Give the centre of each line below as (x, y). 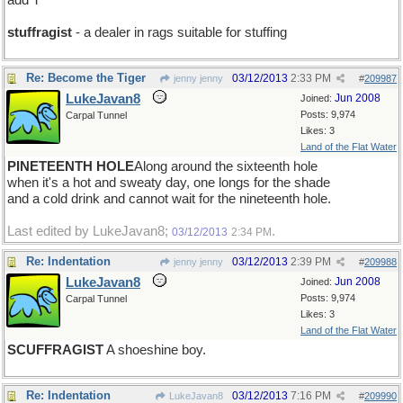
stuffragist (40, 32)
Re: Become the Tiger (86, 78)
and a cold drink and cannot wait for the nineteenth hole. (169, 199)
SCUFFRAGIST (55, 350)
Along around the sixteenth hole (226, 166)
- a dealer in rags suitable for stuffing (179, 32)
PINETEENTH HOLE (71, 166)
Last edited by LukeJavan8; (90, 231)
